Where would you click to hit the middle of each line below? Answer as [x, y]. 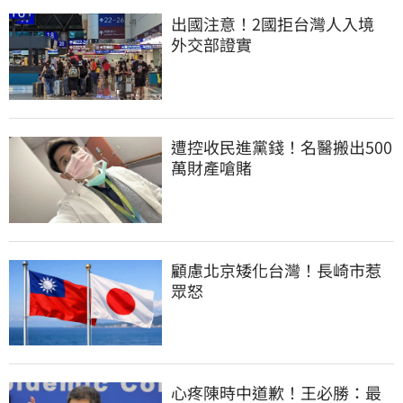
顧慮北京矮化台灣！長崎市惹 [276, 269]
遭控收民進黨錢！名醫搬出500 [282, 146]
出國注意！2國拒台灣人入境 [281, 24]
